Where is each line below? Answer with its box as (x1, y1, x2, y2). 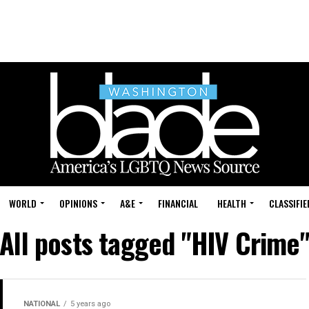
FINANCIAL (158, 196, 198, 210)
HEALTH (217, 196, 246, 210)
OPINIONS (59, 196, 97, 210)
